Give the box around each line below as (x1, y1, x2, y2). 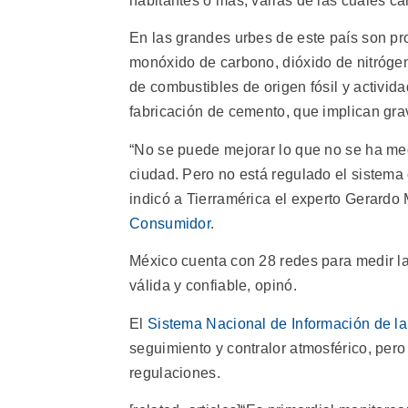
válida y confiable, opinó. (129, 278, 297, 294)
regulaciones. (129, 364, 220, 381)
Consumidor (129, 215, 211, 231)
